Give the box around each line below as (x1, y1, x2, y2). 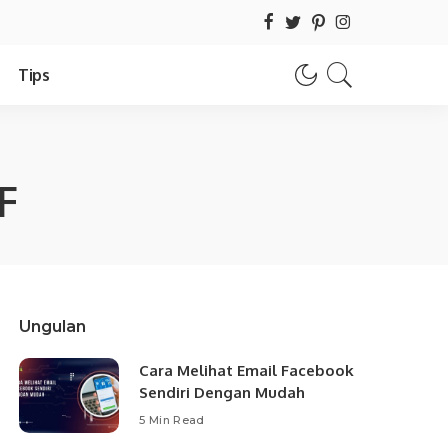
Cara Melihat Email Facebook (139, 361, 355, 380)
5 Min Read (139, 412, 205, 427)
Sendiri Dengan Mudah (139, 383, 306, 402)
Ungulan (19, 317, 87, 336)
